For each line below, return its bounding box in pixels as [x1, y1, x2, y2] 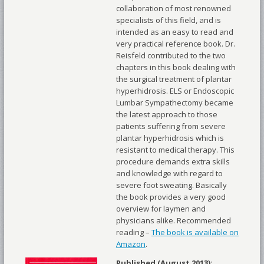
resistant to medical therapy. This [115, 144, 235, 156]
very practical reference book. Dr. [115, 38, 235, 49]
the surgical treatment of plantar [115, 74, 232, 85]
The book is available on [151, 227, 239, 238]
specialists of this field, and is [115, 15, 221, 26]
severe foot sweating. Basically [115, 180, 227, 191]
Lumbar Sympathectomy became [115, 97, 233, 108]
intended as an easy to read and [115, 27, 233, 38]
